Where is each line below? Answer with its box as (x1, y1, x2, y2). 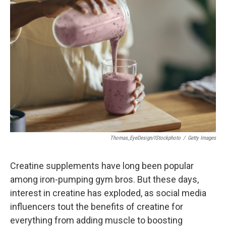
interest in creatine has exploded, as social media (10, 188, 206, 198)
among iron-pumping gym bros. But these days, (10, 174, 199, 185)
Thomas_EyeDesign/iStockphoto (110, 135, 181, 141)
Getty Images (188, 135, 216, 141)
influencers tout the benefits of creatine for (10, 201, 183, 212)
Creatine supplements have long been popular (10, 160, 194, 171)
